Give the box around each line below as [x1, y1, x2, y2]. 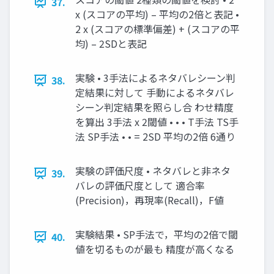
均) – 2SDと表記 [75, 36, 147, 51]
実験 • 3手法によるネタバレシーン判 [75, 70, 235, 85]
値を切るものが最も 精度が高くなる [75, 242, 234, 256]
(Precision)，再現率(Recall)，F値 [75, 193, 224, 207]
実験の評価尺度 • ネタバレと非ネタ [75, 163, 231, 178]
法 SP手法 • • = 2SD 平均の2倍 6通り [75, 129, 235, 144]
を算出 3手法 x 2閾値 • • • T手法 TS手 [75, 114, 239, 129]
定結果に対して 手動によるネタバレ [75, 85, 234, 100]
